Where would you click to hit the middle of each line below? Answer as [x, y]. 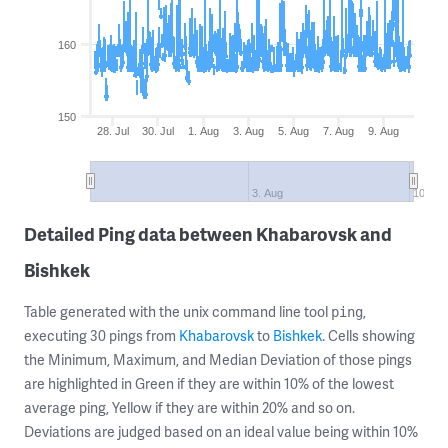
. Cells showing [368, 335]
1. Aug [204, 131]
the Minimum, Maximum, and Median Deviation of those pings [218, 359]
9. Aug [384, 131]
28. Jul [113, 131]
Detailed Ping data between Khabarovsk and [208, 233]
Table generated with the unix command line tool [177, 311]
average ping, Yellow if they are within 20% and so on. [189, 407]
